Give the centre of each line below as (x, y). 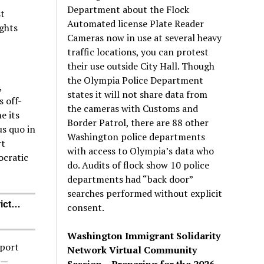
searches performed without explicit (145, 193)
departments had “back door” (130, 179)
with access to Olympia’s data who (141, 151)
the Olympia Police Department (136, 80)
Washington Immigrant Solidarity (144, 235)
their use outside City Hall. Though (141, 66)
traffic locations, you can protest (138, 52)
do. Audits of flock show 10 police (138, 165)
